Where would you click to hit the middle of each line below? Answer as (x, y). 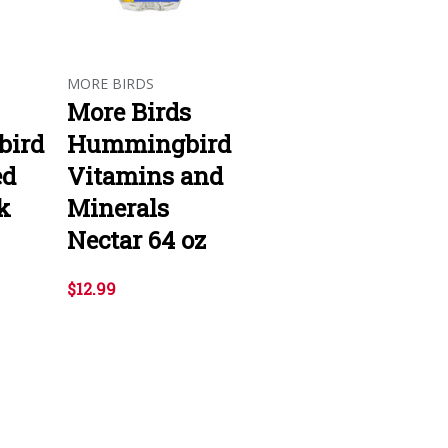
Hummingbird (149, 143)
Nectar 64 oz (136, 239)
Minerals (118, 207)
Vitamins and (145, 175)
